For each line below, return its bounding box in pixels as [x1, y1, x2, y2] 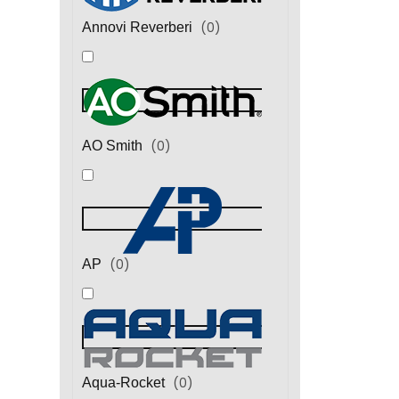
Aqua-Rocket [81, 374, 168, 390]
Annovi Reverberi [81, 19, 196, 35]
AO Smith [81, 137, 146, 153]
